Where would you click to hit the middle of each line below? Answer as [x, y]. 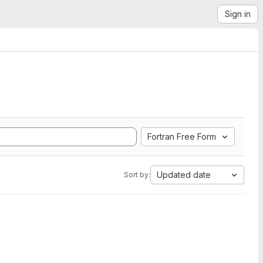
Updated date [184, 175]
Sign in [238, 14]
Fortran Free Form [182, 136]
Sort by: [137, 175]
